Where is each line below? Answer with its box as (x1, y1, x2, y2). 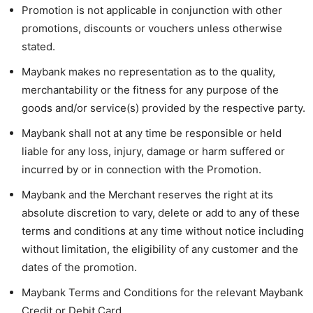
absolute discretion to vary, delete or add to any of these (22, 205, 300, 219)
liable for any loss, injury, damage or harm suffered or (22, 144, 285, 158)
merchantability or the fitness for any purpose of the (22, 82, 279, 96)
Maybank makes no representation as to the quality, (22, 64, 275, 78)
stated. (22, 39, 55, 53)
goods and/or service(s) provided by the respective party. (22, 101, 305, 115)
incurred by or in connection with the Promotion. (22, 162, 261, 176)
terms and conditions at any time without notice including (22, 224, 304, 238)
